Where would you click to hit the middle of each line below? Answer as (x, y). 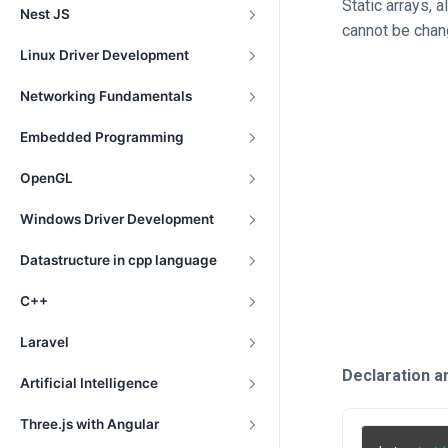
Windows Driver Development (117, 219)
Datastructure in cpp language (118, 260)
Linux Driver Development (104, 55)
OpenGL (46, 178)
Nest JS (45, 14)
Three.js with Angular (89, 424)
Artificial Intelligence (89, 383)
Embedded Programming (102, 137)
